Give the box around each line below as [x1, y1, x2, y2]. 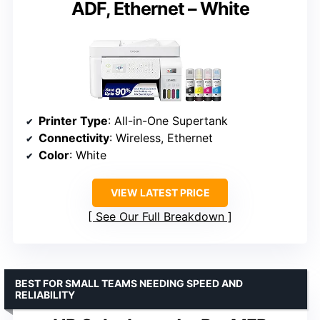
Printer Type [39, 114, 108, 129]
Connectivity [39, 131, 109, 146]
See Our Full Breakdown [96, 209, 224, 224]
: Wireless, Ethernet [109, 131, 213, 146]
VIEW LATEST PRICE [110, 186, 210, 199]
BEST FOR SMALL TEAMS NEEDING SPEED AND [15, 277, 243, 290]
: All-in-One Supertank [108, 114, 228, 129]
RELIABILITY [15, 289, 75, 301]
